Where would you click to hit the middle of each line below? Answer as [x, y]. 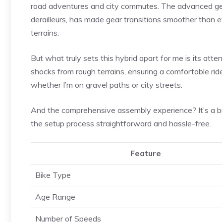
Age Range [55, 196]
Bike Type [53, 175]
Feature [145, 153]
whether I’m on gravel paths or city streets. [107, 84]
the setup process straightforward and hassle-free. [121, 123]
